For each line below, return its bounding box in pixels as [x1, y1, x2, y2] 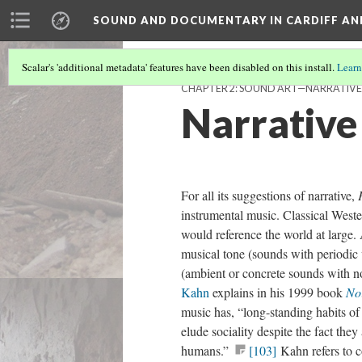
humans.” [181, 342, 233, 359]
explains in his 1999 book [209, 284, 346, 301]
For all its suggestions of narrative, [181, 187, 358, 204]
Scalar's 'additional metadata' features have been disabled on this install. [22, 60, 337, 74]
